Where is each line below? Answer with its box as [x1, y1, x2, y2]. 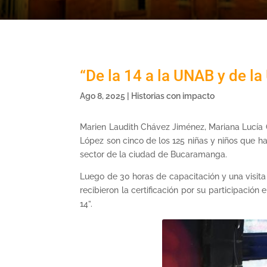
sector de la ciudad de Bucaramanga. [80, 150, 228, 160]
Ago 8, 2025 [80, 91, 126, 101]
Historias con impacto [131, 91, 215, 101]
